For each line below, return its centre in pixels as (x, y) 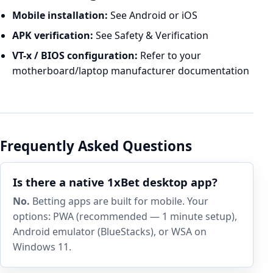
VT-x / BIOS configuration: (75, 55)
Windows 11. (42, 247)
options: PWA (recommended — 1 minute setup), (125, 216)
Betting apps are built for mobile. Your (119, 201)
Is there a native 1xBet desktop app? (115, 182)
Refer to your (169, 55)
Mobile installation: (60, 15)
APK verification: (53, 35)
